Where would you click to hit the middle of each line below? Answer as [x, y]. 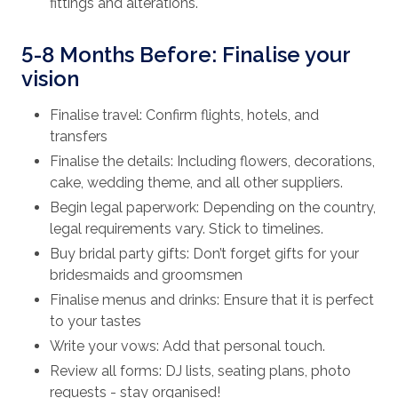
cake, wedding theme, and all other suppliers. [196, 183]
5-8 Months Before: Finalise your [186, 55]
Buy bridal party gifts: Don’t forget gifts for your [204, 254]
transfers [79, 137]
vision [50, 79]
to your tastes [96, 322]
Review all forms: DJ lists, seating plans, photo [200, 371]
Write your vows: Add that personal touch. [187, 346]
